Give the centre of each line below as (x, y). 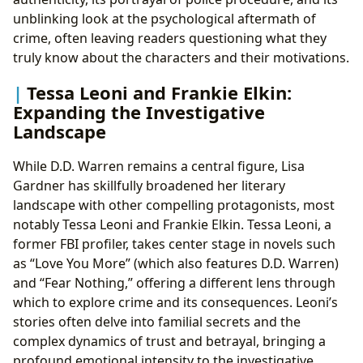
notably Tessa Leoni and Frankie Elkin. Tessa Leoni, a (172, 224)
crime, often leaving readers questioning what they (170, 38)
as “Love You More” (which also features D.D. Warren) (176, 263)
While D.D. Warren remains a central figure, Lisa (159, 166)
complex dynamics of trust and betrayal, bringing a (169, 341)
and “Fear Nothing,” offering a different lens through (174, 282)
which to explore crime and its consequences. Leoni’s (175, 302)
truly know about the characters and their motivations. (181, 57)
